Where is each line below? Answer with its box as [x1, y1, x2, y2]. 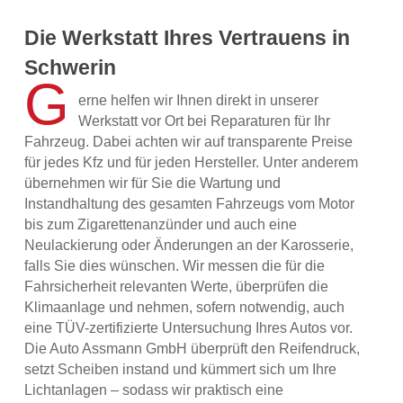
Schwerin [23, 55, 116, 79]
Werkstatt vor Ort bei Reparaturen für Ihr [78, 112, 331, 129]
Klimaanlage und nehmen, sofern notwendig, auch [24, 299, 345, 315]
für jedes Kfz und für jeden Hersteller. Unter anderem [24, 154, 359, 170]
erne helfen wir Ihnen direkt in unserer [78, 92, 319, 108]
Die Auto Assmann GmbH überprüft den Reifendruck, [24, 340, 361, 356]
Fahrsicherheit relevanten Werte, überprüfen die [24, 278, 329, 294]
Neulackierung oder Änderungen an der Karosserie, [24, 237, 354, 253]
